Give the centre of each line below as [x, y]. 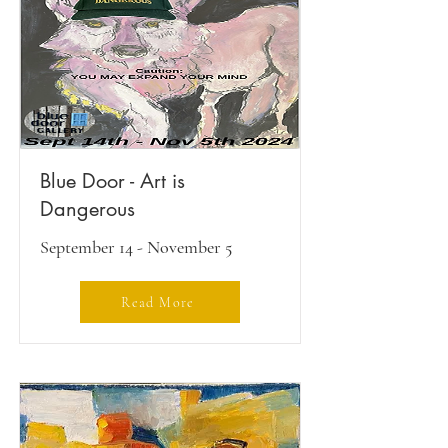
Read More [158, 302]
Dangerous [87, 209]
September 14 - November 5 [136, 247]
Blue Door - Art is [112, 181]
